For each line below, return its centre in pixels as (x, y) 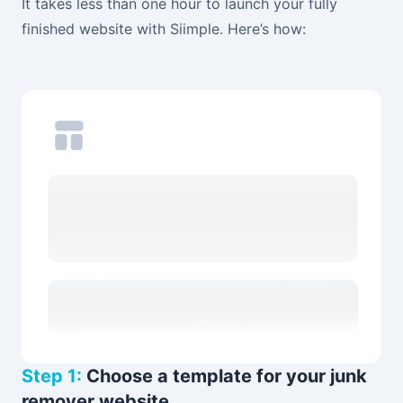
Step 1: (52, 376)
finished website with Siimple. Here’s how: (164, 29)
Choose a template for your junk (224, 376)
